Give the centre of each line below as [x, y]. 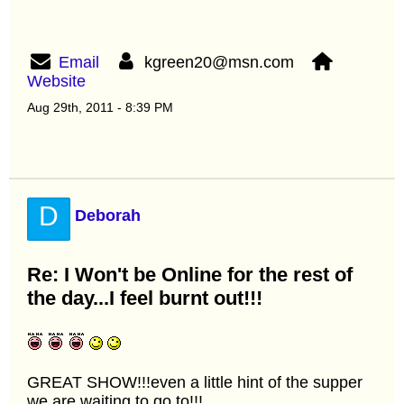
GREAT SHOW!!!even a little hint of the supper [195, 382]
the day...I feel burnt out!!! [145, 298]
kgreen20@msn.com [224, 62]
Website [56, 81]
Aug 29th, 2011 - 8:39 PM [100, 107]
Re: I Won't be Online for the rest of [190, 274]
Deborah [108, 215]
